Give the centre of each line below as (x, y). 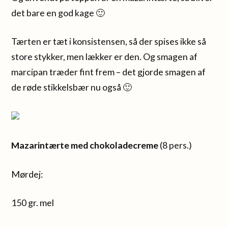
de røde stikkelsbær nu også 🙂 (72, 87)
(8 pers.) (176, 145)
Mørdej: (27, 174)
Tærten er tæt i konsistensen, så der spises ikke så (109, 41)
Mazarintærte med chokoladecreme (86, 145)
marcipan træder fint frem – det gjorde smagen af (109, 72)
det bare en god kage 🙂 (58, 12)
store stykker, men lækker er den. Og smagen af (105, 57)
